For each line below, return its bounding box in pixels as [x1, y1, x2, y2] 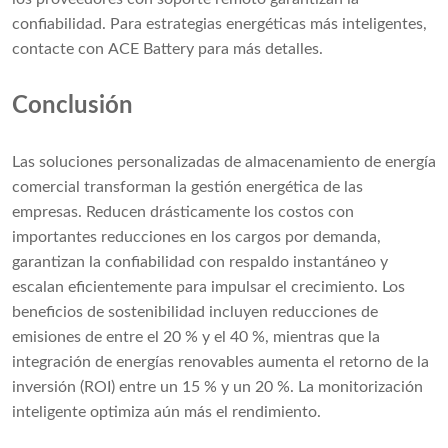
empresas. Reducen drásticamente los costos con [12, 204, 354, 221]
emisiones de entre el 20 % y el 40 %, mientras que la [12, 329, 380, 346]
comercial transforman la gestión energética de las [12, 179, 363, 196]
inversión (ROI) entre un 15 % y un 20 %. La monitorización [12, 379, 423, 396]
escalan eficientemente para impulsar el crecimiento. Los [12, 279, 405, 296]
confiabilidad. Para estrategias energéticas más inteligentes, [12, 16, 427, 33]
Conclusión [12, 94, 133, 119]
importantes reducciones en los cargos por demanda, [12, 229, 381, 246]
